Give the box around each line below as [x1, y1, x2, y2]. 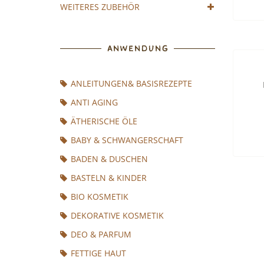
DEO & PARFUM [71, 229, 131, 240]
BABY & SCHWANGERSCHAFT [71, 134, 183, 146]
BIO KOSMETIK [71, 191, 128, 202]
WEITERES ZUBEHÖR [60, 1, 140, 12]
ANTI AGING [71, 97, 118, 108]
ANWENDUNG [107, 42, 168, 55]
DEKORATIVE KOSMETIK [71, 210, 164, 221]
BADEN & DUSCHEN [71, 153, 148, 164]
